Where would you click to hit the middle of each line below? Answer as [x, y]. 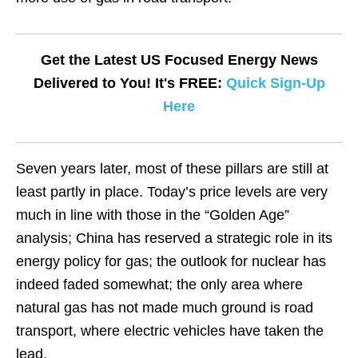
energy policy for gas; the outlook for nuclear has [171, 261]
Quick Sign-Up [275, 83]
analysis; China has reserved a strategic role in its [174, 238]
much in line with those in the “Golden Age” [153, 215]
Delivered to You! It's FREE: [129, 83]
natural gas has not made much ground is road [165, 308]
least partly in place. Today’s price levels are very [172, 192]
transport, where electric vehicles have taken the [170, 331]
